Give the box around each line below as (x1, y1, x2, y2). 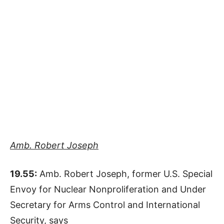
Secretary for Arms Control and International (10, 199, 200, 210)
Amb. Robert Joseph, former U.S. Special (37, 168, 212, 179)
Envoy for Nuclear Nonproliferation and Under (10, 184, 206, 195)
